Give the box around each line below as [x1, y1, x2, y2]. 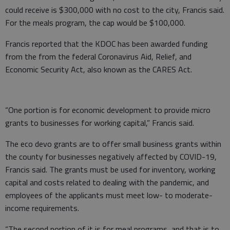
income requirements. [5, 201, 81, 214]
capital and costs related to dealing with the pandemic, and [5, 176, 209, 188]
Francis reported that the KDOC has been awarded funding [5, 37, 208, 50]
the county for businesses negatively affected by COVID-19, [5, 150, 217, 163]
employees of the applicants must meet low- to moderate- [5, 188, 213, 201]
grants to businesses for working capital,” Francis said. [5, 116, 194, 129]
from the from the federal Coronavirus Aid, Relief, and [5, 50, 191, 63]
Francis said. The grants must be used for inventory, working [5, 163, 216, 176]
